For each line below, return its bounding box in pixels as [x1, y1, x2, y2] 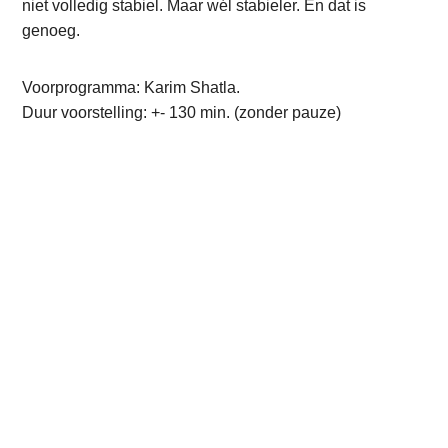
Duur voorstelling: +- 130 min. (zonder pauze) [22, 103, 342, 121]
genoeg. [22, 21, 81, 39]
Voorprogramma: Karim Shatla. [22, 78, 241, 96]
